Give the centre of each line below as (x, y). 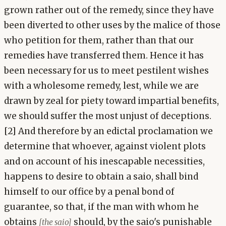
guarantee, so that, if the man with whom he (101, 207)
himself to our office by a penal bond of (89, 192)
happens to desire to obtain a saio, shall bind (101, 177)
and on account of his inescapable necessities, (104, 162)
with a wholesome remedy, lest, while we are (101, 86)
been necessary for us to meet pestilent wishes (106, 71)
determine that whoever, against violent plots (105, 147)
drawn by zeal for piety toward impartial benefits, (111, 101)
